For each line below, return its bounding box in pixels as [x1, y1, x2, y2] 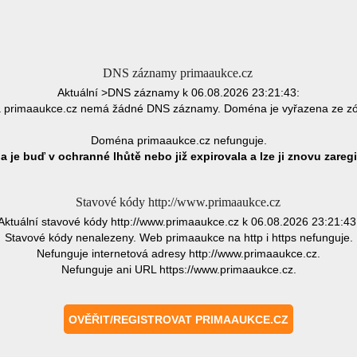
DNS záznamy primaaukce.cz [103, 66, 253, 80]
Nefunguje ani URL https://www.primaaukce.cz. [61, 263, 296, 276]
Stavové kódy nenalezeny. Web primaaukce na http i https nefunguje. [4, 231, 353, 244]
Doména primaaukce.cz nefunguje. [90, 134, 267, 147]
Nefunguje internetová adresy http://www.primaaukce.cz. [37, 247, 320, 260]
